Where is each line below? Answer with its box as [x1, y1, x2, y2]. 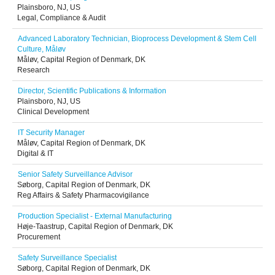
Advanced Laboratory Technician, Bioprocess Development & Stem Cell [18, 34, 257, 43]
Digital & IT [17, 149, 53, 158]
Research [17, 66, 50, 74]
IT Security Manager [18, 128, 85, 137]
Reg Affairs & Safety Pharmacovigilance [17, 191, 149, 199]
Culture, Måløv [17, 45, 66, 53]
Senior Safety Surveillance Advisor [18, 170, 133, 179]
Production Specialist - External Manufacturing [18, 212, 172, 220]
